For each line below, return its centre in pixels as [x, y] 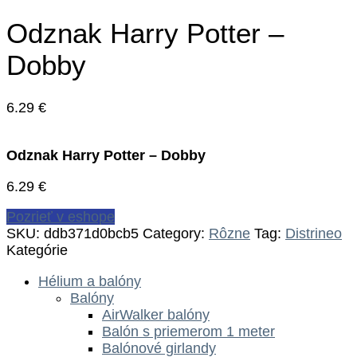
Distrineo [314, 234]
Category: [176, 234]
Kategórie [37, 251]
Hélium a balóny [90, 281]
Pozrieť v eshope [61, 217]
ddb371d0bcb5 [91, 234]
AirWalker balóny [156, 314]
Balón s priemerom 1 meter [188, 331]
